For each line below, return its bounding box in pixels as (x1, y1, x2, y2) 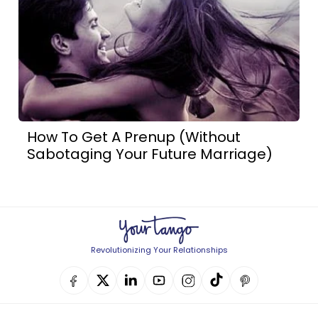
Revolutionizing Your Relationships (90, 244, 228, 256)
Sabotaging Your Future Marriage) (27, 144, 273, 164)
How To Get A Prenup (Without (27, 127, 241, 147)
